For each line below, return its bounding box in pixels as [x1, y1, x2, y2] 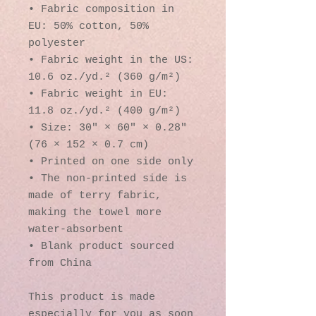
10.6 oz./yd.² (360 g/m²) [28, 71, 181, 83]
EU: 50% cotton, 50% [28, 20, 149, 32]
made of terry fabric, [28, 189, 162, 202]
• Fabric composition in [28, 3, 174, 16]
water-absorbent [28, 223, 123, 236]
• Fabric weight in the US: [28, 54, 193, 66]
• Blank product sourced [28, 240, 174, 253]
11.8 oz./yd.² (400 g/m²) [28, 104, 181, 117]
